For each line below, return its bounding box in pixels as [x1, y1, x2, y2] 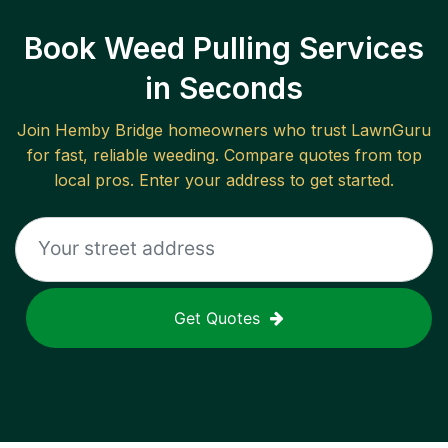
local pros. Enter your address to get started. [54, 170, 394, 191]
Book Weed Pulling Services [24, 30, 424, 67]
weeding [152, 145, 215, 166]
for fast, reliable [26, 145, 153, 166]
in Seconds [145, 70, 303, 107]
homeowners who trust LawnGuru [163, 120, 431, 141]
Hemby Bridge [55, 120, 163, 141]
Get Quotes [174, 308, 260, 329]
